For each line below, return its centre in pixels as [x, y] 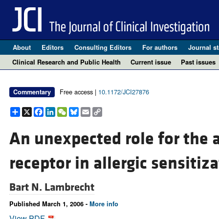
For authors [160, 47]
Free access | [79, 92]
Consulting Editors [103, 47]
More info [104, 204]
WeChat [81, 111]
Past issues [198, 62]
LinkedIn [70, 111]
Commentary [32, 92]
